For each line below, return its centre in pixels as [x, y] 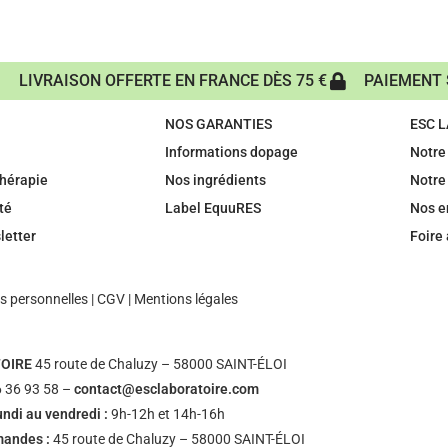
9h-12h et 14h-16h [168, 414]
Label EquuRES [212, 208]
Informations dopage [231, 152]
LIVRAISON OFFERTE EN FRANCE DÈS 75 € [172, 81]
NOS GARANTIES [218, 124]
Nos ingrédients [215, 180]
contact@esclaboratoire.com [167, 389]
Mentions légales [185, 299]
